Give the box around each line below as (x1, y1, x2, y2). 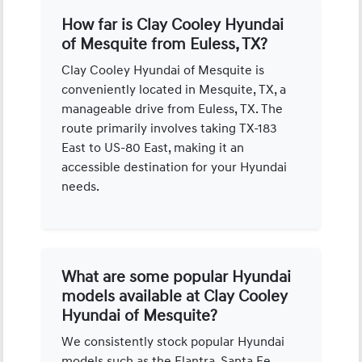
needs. (61, 178, 100, 195)
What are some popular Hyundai (61, 267, 292, 287)
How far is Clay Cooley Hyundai (61, 15, 284, 35)
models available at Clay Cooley (61, 286, 288, 306)
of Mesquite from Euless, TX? (61, 34, 268, 54)
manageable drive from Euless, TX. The (61, 100, 284, 117)
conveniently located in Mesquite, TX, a (61, 81, 287, 98)
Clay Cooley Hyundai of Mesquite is (61, 61, 265, 78)
